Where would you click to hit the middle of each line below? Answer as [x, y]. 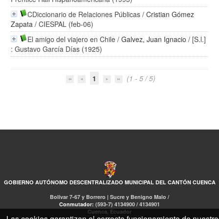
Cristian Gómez [170, 14]
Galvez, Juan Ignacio [154, 39]
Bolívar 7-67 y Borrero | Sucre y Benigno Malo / [109, 197]
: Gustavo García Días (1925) [57, 49]
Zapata [22, 24]
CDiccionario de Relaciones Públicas [84, 14]
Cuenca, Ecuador [109, 211]
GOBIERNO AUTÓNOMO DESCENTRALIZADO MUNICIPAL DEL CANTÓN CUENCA [109, 182]
